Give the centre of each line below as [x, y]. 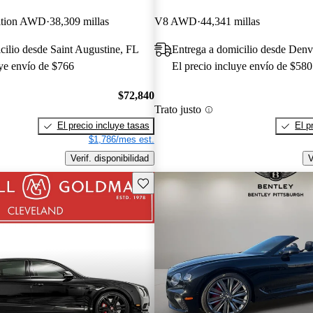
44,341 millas [230, 21]
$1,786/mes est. [121, 140]
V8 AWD [175, 21]
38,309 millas [79, 21]
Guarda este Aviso [174, 182]
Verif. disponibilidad [109, 159]
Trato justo [177, 110]
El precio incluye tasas [103, 126]
